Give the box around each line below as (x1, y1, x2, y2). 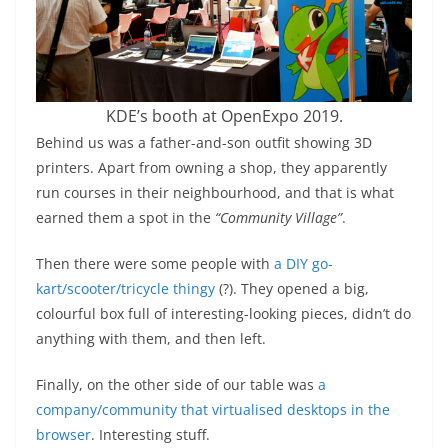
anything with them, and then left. (36, 328, 266, 348)
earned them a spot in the (36, 207, 215, 227)
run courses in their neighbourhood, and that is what (36, 182, 394, 202)
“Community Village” (215, 207, 342, 227)
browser (36, 424, 91, 444)
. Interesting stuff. (91, 424, 210, 444)
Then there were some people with (36, 253, 274, 273)
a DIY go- (274, 253, 333, 273)
